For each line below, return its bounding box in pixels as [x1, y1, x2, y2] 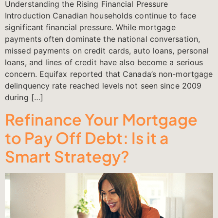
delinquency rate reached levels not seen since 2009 [5, 80, 202, 91]
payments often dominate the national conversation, [5, 34, 200, 44]
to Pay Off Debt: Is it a [5, 128, 169, 148]
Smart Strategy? [5, 146, 130, 166]
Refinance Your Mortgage [5, 109, 198, 129]
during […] [5, 92, 43, 102]
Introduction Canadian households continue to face [5, 10, 196, 20]
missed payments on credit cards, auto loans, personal [5, 45, 209, 55]
